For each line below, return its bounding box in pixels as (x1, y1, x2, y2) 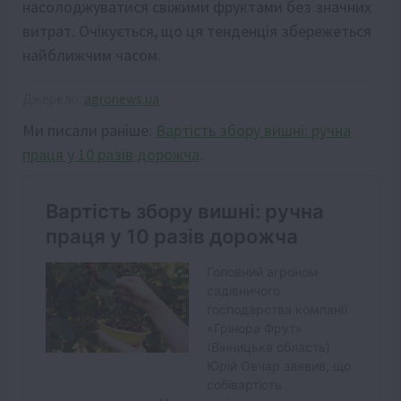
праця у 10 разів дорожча (22, 144, 200, 166)
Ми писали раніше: (22, 120, 156, 141)
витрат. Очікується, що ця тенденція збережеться (22, 21, 371, 42)
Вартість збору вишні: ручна (156, 120, 351, 141)
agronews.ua (84, 90, 159, 108)
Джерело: (22, 90, 84, 108)
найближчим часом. (22, 45, 161, 66)
